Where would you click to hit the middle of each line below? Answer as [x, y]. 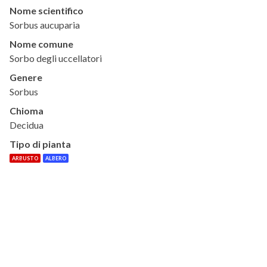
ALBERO [56, 159]
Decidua [27, 125]
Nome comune [41, 44]
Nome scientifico [46, 11]
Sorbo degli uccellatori [56, 58]
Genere [26, 77]
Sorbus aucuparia [45, 25]
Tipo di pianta [40, 144]
